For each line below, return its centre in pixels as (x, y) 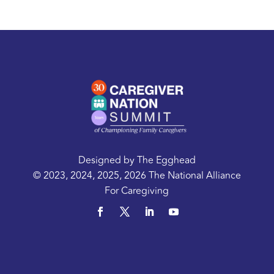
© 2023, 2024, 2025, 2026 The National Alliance (137, 176)
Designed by (107, 161)
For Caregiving (137, 191)
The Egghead (166, 161)
